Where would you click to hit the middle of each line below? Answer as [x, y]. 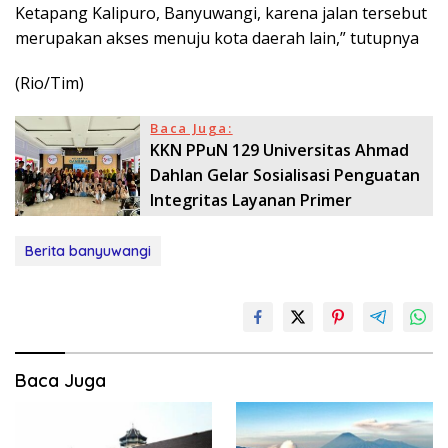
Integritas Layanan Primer [251, 200]
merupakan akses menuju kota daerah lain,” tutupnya [217, 38]
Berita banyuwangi [88, 251]
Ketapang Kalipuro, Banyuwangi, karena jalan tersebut [221, 13]
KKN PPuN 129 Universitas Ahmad [280, 150]
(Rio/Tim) [49, 83]
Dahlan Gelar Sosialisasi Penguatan [285, 175]
